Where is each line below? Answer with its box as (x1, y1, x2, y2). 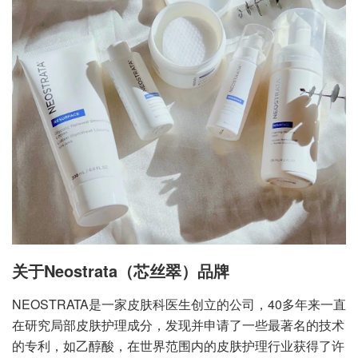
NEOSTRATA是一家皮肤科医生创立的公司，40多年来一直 (12, 295, 346, 314)
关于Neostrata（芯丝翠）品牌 (12, 259, 229, 283)
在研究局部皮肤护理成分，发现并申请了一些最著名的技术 (12, 316, 344, 335)
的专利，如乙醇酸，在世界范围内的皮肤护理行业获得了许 (12, 336, 344, 356)
